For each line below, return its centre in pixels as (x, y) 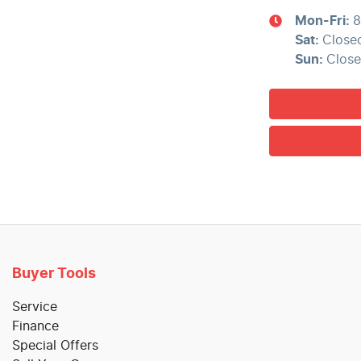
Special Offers (55, 345)
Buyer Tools (54, 274)
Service (35, 307)
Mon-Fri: (324, 21)
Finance (35, 326)
